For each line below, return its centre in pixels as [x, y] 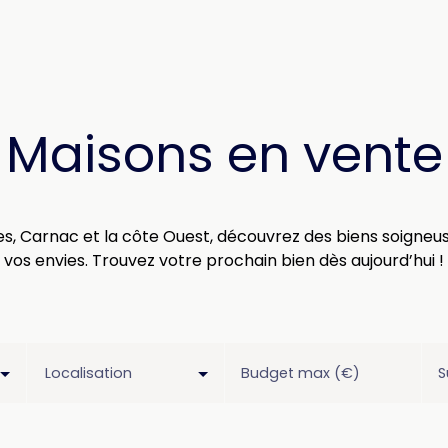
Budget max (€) [300, 373]
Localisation [88, 373]
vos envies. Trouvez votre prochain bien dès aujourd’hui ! [224, 260]
